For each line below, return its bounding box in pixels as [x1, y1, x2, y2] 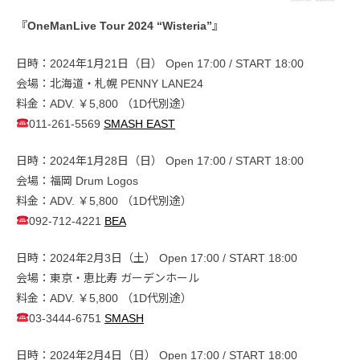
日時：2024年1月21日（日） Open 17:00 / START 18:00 [16, 56, 304, 70]
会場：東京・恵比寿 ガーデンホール [16, 271, 199, 284]
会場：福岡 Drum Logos [16, 174, 138, 187]
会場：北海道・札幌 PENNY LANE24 [16, 76, 203, 90]
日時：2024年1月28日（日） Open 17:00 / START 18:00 [16, 153, 304, 167]
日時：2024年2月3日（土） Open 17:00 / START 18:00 [16, 251, 297, 264]
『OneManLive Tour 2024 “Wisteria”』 [16, 19, 223, 33]
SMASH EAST [103, 117, 175, 130]
